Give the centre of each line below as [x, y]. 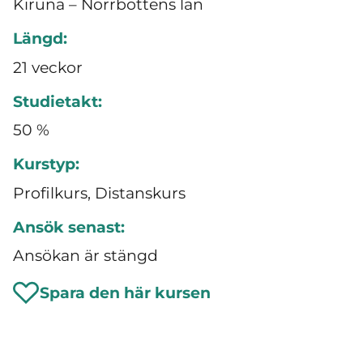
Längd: [40, 38]
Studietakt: [58, 101]
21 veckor [48, 67]
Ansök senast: [69, 227]
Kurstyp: [46, 164]
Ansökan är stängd [85, 256]
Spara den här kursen [125, 293]
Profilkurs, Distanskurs [99, 193]
